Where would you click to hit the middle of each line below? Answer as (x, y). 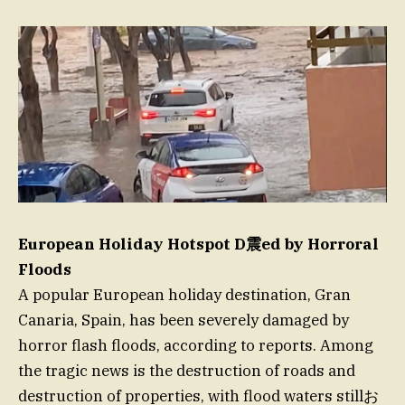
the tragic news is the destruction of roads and (187, 371)
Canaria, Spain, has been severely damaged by (184, 320)
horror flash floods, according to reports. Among (196, 346)
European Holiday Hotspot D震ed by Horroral (198, 245)
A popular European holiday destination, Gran (184, 295)
